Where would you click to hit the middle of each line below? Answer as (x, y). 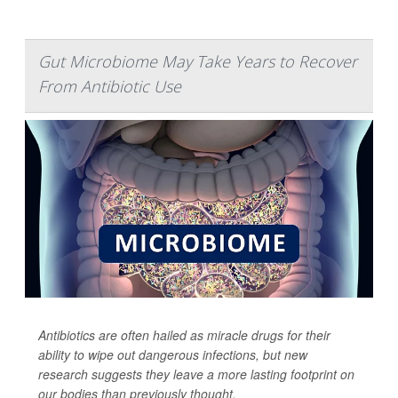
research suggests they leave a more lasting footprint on (196, 374)
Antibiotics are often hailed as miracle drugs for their (184, 334)
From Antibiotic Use (110, 86)
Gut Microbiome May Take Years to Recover (198, 61)
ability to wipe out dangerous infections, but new (173, 354)
